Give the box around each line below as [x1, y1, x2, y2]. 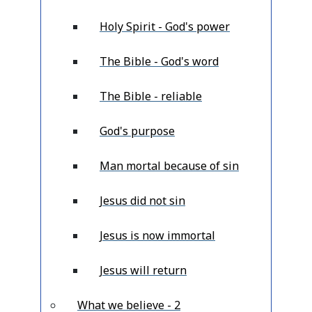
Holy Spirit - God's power [100, 18, 230, 34]
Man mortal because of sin [100, 157, 239, 173]
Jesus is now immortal [100, 227, 215, 243]
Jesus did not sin [100, 192, 185, 208]
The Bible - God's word [100, 53, 219, 69]
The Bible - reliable [100, 88, 202, 104]
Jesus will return [100, 262, 187, 278]
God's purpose [100, 123, 175, 139]
